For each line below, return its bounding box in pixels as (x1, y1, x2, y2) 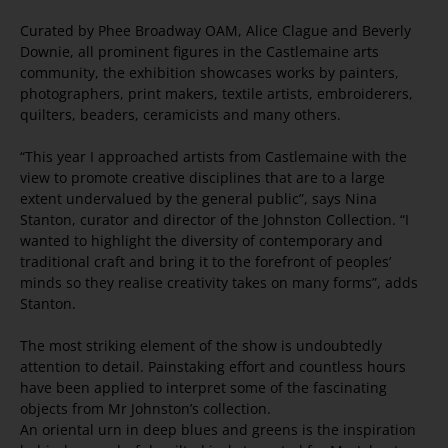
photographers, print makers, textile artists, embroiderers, (20, 84, 413, 104)
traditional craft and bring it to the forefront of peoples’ (20, 252, 391, 272)
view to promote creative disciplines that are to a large (20, 168, 385, 188)
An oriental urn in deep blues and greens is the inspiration (20, 420, 416, 440)
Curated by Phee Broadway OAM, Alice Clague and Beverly (20, 21, 411, 41)
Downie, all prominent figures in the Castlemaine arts (20, 42, 379, 62)
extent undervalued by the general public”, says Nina (20, 189, 377, 209)
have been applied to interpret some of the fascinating (20, 378, 387, 398)
